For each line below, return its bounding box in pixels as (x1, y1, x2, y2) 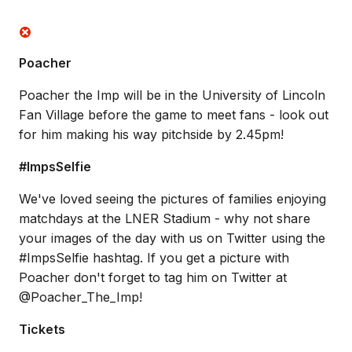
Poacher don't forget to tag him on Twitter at (19, 269, 287, 285)
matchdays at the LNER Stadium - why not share (19, 211, 310, 226)
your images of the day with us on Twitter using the (19, 230, 325, 246)
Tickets (19, 321, 65, 337)
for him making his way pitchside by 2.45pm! (19, 126, 284, 142)
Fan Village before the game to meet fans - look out (19, 107, 328, 123)
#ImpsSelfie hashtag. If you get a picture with (19, 250, 289, 266)
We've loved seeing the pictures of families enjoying (19, 191, 326, 207)
